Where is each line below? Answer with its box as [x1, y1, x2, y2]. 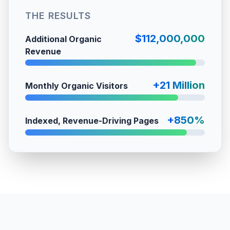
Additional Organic [25, 34, 102, 44]
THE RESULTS [25, 10, 91, 21]
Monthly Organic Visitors [25, 81, 128, 91]
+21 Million [152, 79, 205, 91]
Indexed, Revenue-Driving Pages [25, 116, 159, 126]
